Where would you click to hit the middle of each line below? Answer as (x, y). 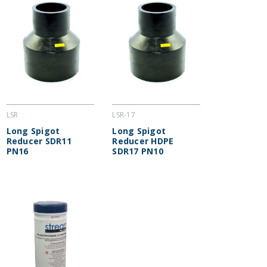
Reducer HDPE (143, 141)
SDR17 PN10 (138, 151)
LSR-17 (124, 115)
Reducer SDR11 (39, 141)
